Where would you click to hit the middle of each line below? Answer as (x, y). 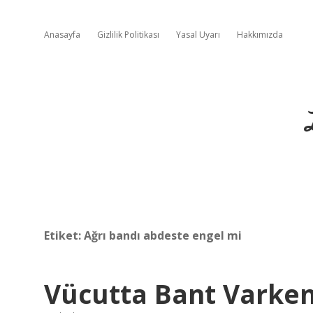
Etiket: (64, 235)
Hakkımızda (260, 35)
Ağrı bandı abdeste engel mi (163, 235)
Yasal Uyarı (198, 35)
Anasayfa (62, 35)
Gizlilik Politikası (128, 35)
